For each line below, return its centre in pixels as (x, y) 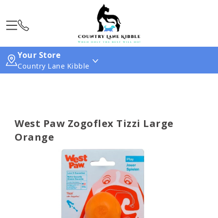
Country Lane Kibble (54, 66)
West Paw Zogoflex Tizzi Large (94, 123)
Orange (34, 137)
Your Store (39, 55)
